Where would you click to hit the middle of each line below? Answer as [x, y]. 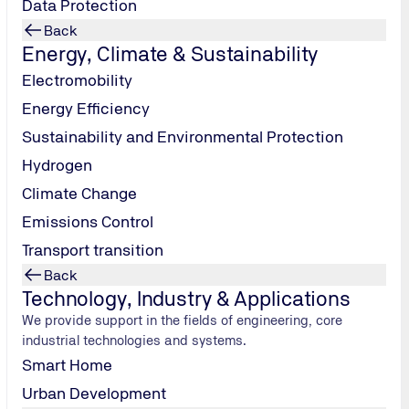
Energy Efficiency [86, 108]
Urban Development [94, 393]
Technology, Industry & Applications [186, 298]
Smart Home [67, 365]
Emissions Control [88, 221]
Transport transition [93, 250]
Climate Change [79, 193]
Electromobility [77, 80]
